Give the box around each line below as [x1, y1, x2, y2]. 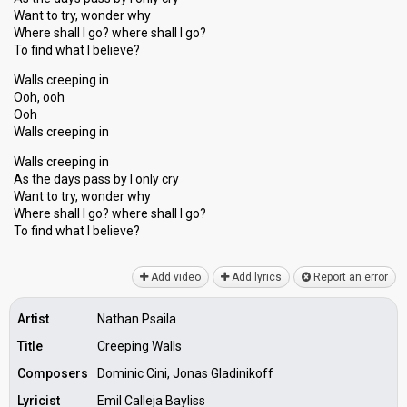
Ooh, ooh [14, 90, 65, 104]
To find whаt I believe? [14, 223, 140, 238]
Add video [148, 271, 201, 283]
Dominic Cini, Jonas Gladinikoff [97, 366, 273, 381]
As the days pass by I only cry [14, 172, 179, 186]
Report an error [311, 271, 388, 283]
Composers [17, 366, 88, 381]
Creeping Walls [97, 339, 182, 353]
